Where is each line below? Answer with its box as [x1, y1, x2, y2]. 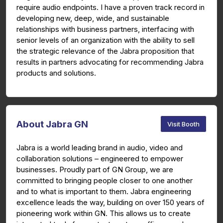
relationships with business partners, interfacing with [16, 24, 194, 34]
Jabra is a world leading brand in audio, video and [16, 143, 183, 153]
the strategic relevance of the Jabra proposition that [16, 46, 194, 56]
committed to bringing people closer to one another [16, 176, 193, 186]
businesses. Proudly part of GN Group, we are [16, 165, 173, 175]
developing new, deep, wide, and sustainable [16, 13, 169, 23]
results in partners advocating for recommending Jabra [16, 57, 204, 67]
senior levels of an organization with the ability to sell [16, 35, 195, 45]
